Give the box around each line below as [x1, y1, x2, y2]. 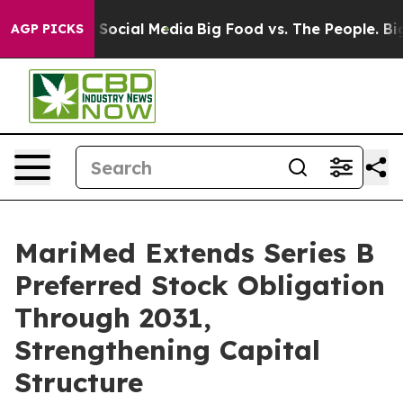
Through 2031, [14, 300, 211, 335]
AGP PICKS [11, 21, 84, 37]
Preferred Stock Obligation [14, 268, 385, 302]
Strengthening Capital [14, 333, 320, 367]
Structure [14, 365, 143, 399]
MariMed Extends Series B [14, 236, 374, 270]
